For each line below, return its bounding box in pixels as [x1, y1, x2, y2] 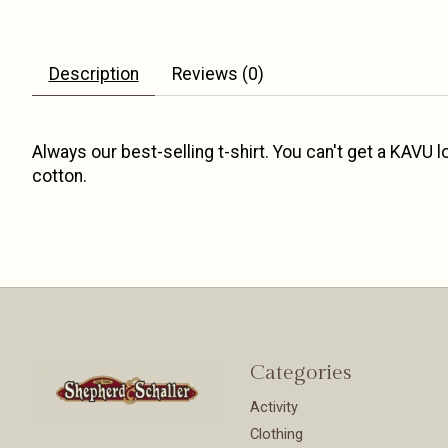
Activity [249, 397, 298, 416]
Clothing [249, 425, 303, 444]
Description [48, 64, 139, 85]
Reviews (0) [171, 64, 264, 85]
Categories [249, 359, 351, 385]
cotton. [32, 166, 87, 187]
